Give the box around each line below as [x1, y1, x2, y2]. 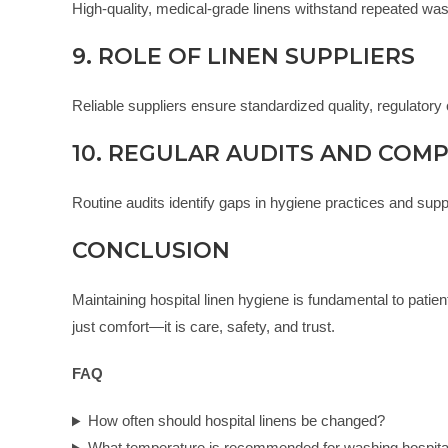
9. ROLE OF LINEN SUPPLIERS [72, 43, 415, 71]
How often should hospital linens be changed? [87, 412, 385, 430]
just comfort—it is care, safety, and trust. [72, 318, 335, 336]
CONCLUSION [72, 237, 230, 265]
